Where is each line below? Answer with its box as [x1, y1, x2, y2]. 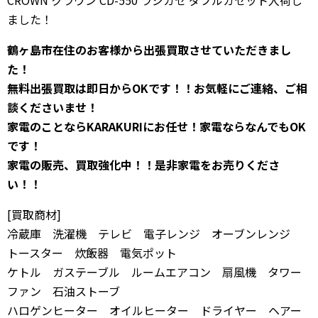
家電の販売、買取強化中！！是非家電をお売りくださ [7, 156, 280, 173]
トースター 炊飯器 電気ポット [7, 244, 177, 261]
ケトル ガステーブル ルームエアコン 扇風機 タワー [7, 263, 302, 280]
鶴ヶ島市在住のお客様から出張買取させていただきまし [7, 41, 291, 58]
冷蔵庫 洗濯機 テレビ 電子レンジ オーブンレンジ [7, 225, 302, 242]
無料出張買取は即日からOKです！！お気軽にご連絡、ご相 [7, 79, 307, 97]
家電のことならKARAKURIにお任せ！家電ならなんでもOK [7, 118, 306, 135]
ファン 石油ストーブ [7, 283, 120, 300]
